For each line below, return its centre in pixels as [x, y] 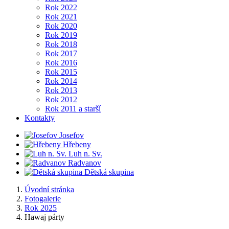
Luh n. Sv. [85, 154]
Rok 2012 [61, 99]
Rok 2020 [61, 26]
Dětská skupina [109, 172]
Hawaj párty [44, 217]
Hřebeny [77, 144]
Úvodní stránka [49, 189]
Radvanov [85, 163]
